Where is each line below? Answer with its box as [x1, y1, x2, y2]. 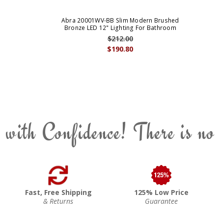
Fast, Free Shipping [25, 187, 92, 197]
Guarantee [145, 196, 178, 206]
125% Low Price [134, 187, 189, 197]
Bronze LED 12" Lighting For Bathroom [64, 23, 176, 32]
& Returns [43, 196, 74, 206]
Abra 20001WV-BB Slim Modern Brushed [61, 16, 179, 25]
